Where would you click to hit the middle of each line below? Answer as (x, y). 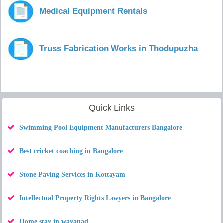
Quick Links (111, 108)
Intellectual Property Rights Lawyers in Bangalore (95, 198)
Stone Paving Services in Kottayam (72, 174)
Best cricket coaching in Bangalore (71, 151)
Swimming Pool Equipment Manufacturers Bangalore (101, 128)
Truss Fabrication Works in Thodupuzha (118, 49)
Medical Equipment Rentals (93, 11)
